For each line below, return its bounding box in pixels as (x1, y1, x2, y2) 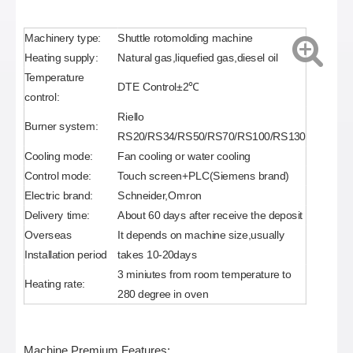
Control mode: (24, 169, 91, 182)
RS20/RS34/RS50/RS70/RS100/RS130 (117, 130, 306, 143)
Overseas (24, 229, 72, 241)
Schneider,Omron (117, 189, 202, 202)
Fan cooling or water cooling (117, 150, 251, 162)
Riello (117, 110, 144, 123)
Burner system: (24, 120, 98, 132)
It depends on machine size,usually (117, 229, 285, 241)
